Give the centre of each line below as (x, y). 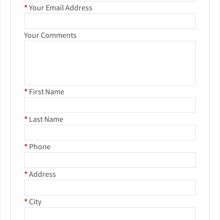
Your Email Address (61, 8)
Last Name (46, 119)
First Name (47, 92)
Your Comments (50, 35)
